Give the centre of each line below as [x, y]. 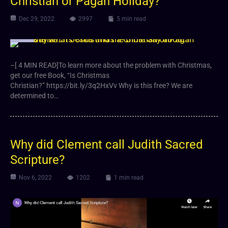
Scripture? [37, 160]
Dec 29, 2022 [37, 19]
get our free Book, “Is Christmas [60, 75]
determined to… [34, 95]
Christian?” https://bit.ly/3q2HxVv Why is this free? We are [101, 85]
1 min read [129, 177]
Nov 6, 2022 [35, 177]
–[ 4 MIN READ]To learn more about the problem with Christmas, [111, 65]
